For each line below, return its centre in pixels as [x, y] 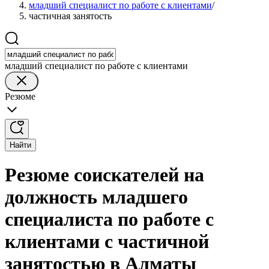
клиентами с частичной [107, 242]
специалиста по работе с [109, 219]
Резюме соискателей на [104, 175]
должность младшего [96, 197]
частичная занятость [70, 16]
